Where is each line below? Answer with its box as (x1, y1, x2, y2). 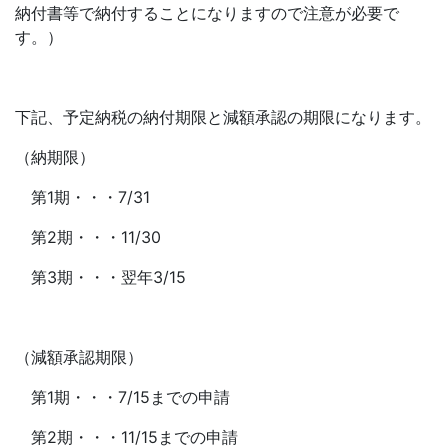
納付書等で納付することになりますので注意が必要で (15, 3, 399, 24)
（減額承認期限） (15, 347, 143, 368)
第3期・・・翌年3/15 (15, 267, 186, 288)
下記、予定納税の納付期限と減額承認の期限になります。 (15, 107, 431, 128)
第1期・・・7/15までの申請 (15, 387, 230, 408)
